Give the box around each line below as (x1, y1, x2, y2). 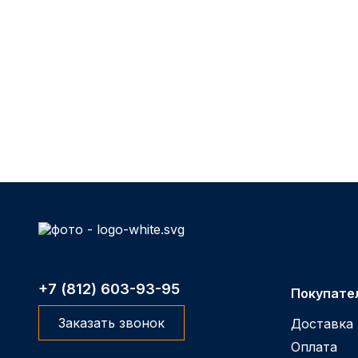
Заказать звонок (58, 314, 165, 331)
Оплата (290, 338, 337, 355)
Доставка (290, 315, 353, 332)
